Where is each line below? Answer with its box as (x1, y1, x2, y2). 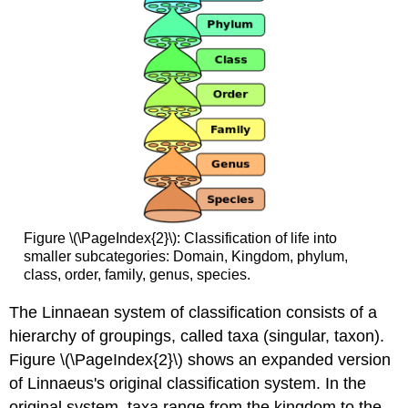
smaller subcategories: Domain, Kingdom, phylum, (23, 249, 348, 265)
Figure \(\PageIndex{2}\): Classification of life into (23, 230, 337, 247)
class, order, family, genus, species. (23, 267, 250, 283)
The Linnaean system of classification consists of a (9, 302, 378, 321)
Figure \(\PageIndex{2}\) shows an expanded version (9, 350, 392, 369)
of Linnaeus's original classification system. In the (9, 373, 367, 393)
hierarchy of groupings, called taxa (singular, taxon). (9, 326, 385, 345)
